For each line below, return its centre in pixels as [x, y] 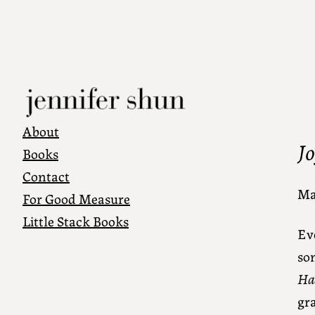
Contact [46, 176]
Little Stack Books [76, 221]
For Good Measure [76, 198]
